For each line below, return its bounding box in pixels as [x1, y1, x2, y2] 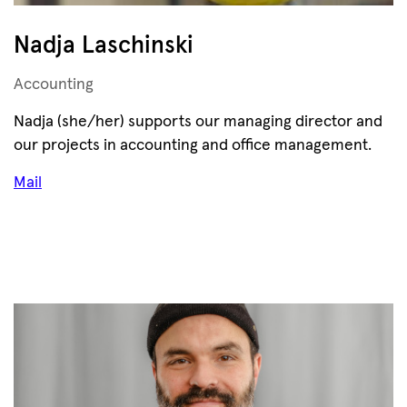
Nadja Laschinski [14, 34, 194, 58]
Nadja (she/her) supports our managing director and [14, 114, 382, 130]
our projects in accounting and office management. [14, 137, 372, 154]
